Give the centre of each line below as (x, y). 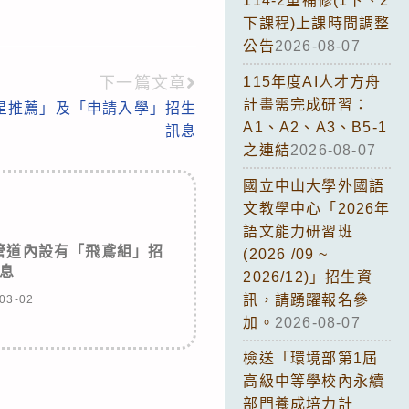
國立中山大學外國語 (314, 185)
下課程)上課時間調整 (317, 23)
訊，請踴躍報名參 (306, 299)
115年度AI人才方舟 (312, 81)
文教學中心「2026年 (317, 208)
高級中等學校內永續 (314, 381)
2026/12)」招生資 (308, 277)
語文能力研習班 (298, 231)
